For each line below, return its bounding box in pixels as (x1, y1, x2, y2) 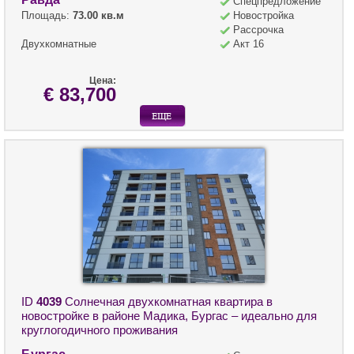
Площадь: (21, 9, 73, 22)
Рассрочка (233, 24, 284, 36)
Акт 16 (233, 38, 264, 51)
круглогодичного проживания (21, 322, 178, 337)
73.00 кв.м (73, 9, 124, 22)
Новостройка (233, 9, 294, 22)
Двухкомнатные (21, 38, 96, 51)
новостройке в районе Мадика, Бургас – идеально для (21, 308, 317, 322)
